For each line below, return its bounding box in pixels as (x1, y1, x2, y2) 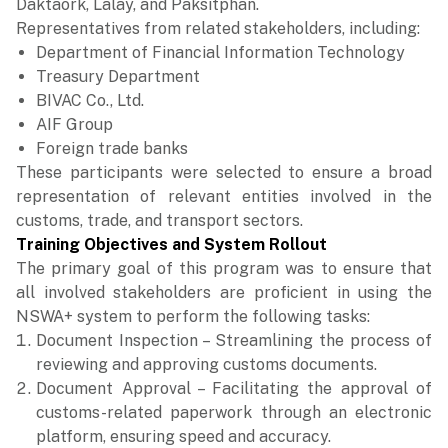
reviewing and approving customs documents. (36, 355, 377, 374)
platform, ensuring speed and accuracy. (36, 427, 331, 446)
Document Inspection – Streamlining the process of (36, 331, 432, 350)
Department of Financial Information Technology (36, 43, 405, 62)
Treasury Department (36, 67, 200, 86)
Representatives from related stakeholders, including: (16, 19, 420, 38)
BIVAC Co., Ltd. (36, 91, 144, 110)
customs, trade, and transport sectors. (16, 211, 303, 230)
